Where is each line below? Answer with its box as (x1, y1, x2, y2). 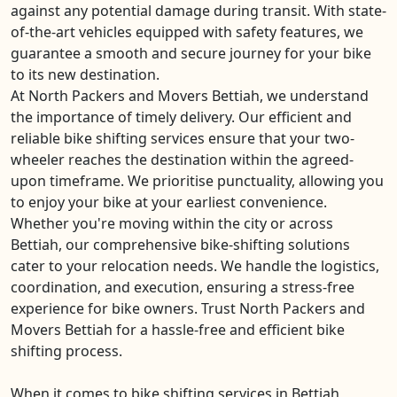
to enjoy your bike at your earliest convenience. (11, 192, 327, 212)
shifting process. (11, 341, 122, 361)
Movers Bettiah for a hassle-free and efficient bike (11, 320, 345, 339)
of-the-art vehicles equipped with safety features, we (11, 22, 363, 42)
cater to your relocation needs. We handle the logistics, (11, 256, 379, 276)
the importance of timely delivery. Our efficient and (11, 107, 352, 127)
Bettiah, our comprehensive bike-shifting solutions (11, 235, 350, 254)
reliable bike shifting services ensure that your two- (11, 128, 354, 148)
